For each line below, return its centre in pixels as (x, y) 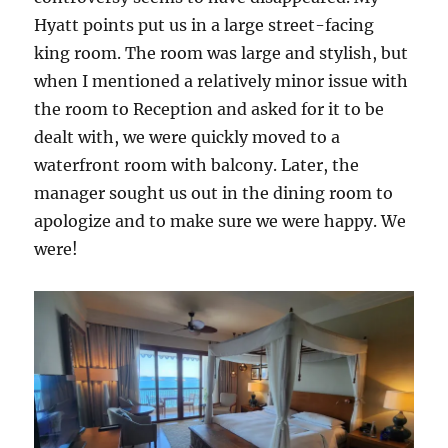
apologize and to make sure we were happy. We (220, 221)
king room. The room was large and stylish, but (221, 53)
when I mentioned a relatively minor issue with (221, 81)
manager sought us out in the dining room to (214, 193)
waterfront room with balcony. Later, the (197, 165)
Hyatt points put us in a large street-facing (204, 25)
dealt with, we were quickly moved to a (187, 137)
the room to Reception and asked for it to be (209, 109)
